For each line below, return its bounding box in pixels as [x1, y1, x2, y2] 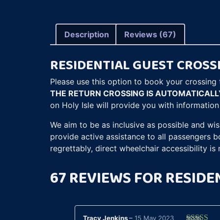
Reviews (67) [124, 29, 176, 39]
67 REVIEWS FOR [50, 165, 165, 189]
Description [64, 29, 109, 39]
